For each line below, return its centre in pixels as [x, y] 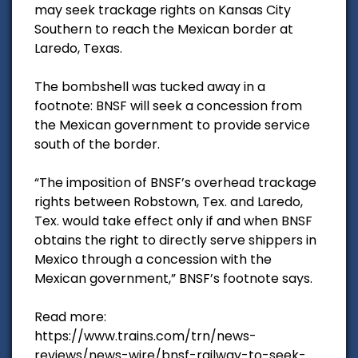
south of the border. [97, 144]
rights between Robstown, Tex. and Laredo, [169, 201]
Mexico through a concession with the [153, 259]
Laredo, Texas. [78, 48]
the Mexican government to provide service [172, 125]
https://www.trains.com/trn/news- [145, 336]
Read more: [70, 316]
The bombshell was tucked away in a [150, 86]
